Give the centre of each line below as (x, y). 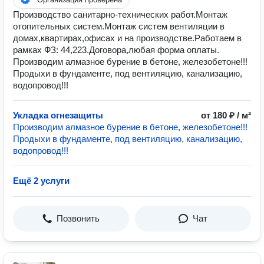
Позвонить (78, 218)
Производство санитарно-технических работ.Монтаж (120, 14)
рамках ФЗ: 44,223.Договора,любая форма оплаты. (116, 50)
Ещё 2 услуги (41, 181)
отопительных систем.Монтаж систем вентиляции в (119, 26)
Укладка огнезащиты (58, 115)
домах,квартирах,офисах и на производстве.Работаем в (127, 38)
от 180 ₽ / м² (226, 115)
